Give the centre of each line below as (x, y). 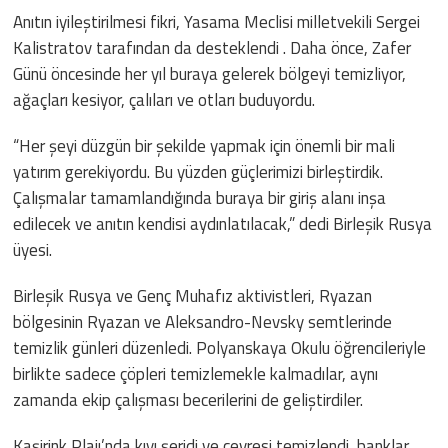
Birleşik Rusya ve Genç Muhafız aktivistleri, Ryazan (193, 295)
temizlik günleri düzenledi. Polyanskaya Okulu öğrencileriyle (220, 347)
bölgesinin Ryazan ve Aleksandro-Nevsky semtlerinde (203, 321)
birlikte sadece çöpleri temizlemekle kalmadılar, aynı (196, 373)
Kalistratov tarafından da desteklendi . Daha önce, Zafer (212, 47)
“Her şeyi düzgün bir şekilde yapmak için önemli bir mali (204, 145)
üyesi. (33, 249)
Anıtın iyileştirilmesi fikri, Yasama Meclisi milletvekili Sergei (217, 21)
